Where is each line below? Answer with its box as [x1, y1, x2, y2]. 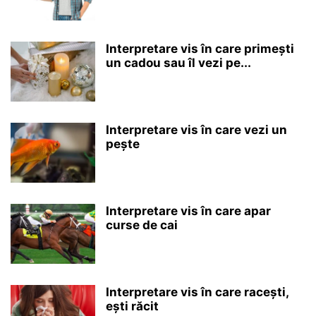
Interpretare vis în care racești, [106, 284, 288, 299]
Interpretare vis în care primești [106, 41, 294, 56]
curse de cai [106, 217, 178, 232]
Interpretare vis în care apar [106, 203, 271, 218]
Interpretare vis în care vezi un [106, 122, 287, 137]
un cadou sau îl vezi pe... [106, 55, 251, 70]
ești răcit [106, 298, 159, 313]
